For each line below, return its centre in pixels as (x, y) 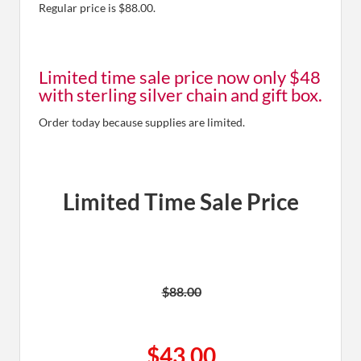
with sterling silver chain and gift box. (180, 95)
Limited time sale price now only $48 (180, 77)
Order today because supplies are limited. (142, 122)
